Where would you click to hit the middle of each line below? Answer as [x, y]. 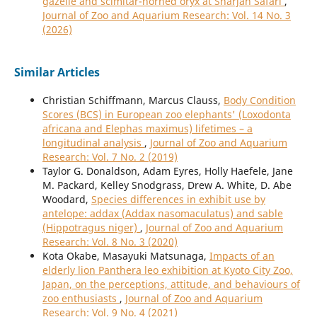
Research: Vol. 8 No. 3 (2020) [110, 242]
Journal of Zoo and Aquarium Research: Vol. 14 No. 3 [166, 16]
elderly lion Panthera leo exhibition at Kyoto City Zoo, [167, 270]
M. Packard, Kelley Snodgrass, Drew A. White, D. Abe [167, 185]
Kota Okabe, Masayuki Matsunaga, [126, 256]
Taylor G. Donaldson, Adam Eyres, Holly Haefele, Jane [167, 171]
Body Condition [259, 100]
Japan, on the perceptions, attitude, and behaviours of [171, 284]
